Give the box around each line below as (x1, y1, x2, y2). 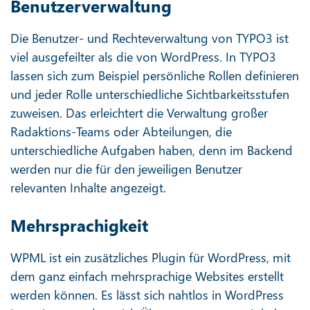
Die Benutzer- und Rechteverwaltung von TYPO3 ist (10, 30, 289, 46)
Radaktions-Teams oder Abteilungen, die (10, 123, 232, 140)
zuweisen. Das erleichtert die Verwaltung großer (10, 104, 268, 121)
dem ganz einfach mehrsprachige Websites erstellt (10, 268, 284, 284)
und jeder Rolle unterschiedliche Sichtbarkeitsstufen (10, 86, 289, 102)
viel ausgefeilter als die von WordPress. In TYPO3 (10, 48, 276, 65)
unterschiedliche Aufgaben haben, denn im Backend (10, 142, 293, 158)
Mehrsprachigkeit (10, 214, 148, 236)
